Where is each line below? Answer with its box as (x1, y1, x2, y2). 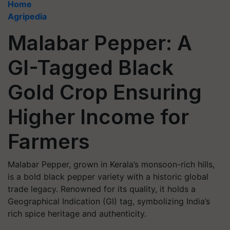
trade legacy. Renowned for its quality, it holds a (8, 184, 196, 194)
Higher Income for (8, 104, 189, 129)
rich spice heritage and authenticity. (8, 208, 146, 219)
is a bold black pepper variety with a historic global (8, 171, 208, 182)
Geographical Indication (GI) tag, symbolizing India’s (8, 196, 210, 206)
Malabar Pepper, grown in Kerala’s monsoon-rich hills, (8, 159, 215, 169)
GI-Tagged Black (8, 55, 174, 80)
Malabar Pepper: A (8, 30, 192, 55)
